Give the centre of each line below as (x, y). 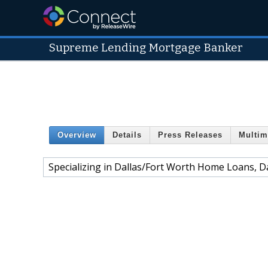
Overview (77, 135)
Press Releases (190, 135)
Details (127, 135)
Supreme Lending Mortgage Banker (146, 48)
